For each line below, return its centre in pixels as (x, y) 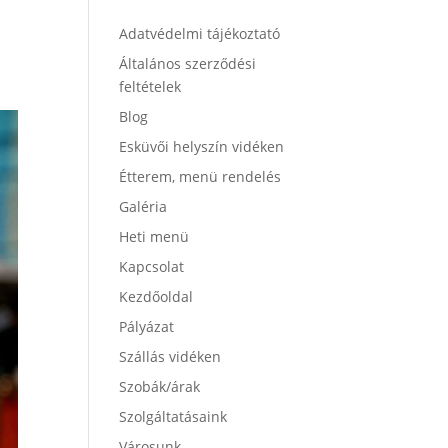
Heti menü (154, 236)
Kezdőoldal (156, 296)
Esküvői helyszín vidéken (202, 146)
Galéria (143, 206)
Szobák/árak (160, 386)
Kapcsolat (152, 266)
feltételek (150, 86)
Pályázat (147, 326)
